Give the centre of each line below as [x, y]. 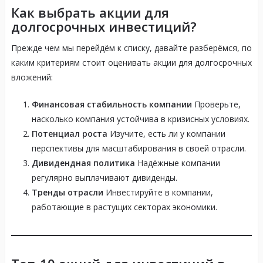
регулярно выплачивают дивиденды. [104, 178]
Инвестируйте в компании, [158, 193]
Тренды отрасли [67, 193]
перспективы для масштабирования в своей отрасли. [139, 149]
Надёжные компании [177, 163]
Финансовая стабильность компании [112, 104]
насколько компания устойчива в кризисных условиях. [140, 119]
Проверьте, [216, 104]
